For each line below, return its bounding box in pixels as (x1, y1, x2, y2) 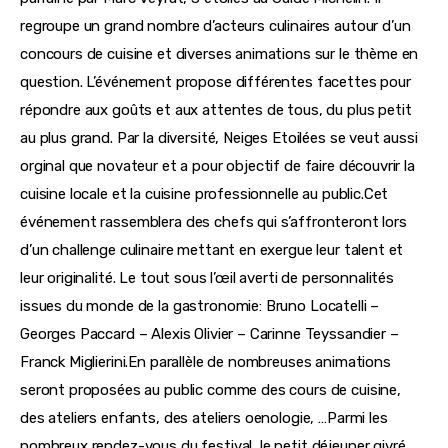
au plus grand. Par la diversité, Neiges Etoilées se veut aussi (20, 129, 422, 148)
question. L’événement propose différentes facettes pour (20, 73, 415, 92)
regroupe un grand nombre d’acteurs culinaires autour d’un (20, 17, 415, 36)
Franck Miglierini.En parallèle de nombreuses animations (20, 353, 395, 372)
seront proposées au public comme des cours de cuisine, (20, 381, 405, 400)
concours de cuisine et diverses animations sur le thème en (20, 45, 423, 64)
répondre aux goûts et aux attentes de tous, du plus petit (20, 101, 416, 120)
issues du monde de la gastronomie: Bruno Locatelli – (20, 297, 384, 316)
